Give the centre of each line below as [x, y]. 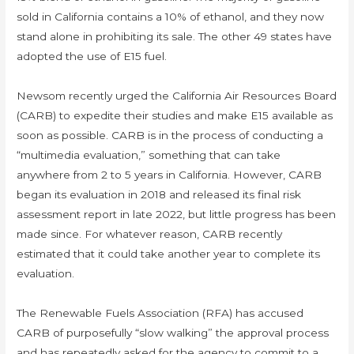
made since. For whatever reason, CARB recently [150, 234]
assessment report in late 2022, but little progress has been [177, 215]
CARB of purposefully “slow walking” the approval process [173, 333]
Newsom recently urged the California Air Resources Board [177, 96]
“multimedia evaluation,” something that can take [149, 155]
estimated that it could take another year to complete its [169, 254]
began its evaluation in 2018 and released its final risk [159, 195]
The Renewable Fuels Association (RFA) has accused [160, 313]
